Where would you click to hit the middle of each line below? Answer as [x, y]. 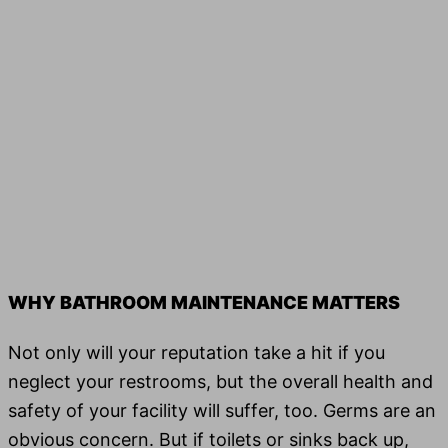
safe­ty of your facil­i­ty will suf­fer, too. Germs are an [222, 410]
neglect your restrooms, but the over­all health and [220, 381]
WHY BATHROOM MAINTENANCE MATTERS [204, 302]
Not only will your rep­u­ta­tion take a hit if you [196, 352]
